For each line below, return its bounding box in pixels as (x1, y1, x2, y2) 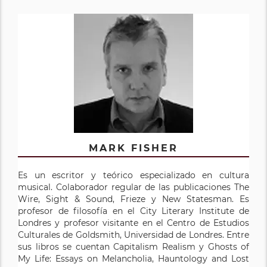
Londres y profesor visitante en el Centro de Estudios (18, 217, 249, 228)
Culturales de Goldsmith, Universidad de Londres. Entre (18, 229, 249, 240)
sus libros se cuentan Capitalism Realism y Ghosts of (18, 241, 249, 252)
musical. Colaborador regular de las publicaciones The (18, 181, 249, 193)
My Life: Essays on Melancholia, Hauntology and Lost (18, 253, 249, 264)
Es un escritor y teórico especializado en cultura (18, 169, 249, 181)
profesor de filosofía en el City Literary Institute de (18, 205, 249, 216)
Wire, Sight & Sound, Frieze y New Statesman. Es (18, 193, 249, 204)
